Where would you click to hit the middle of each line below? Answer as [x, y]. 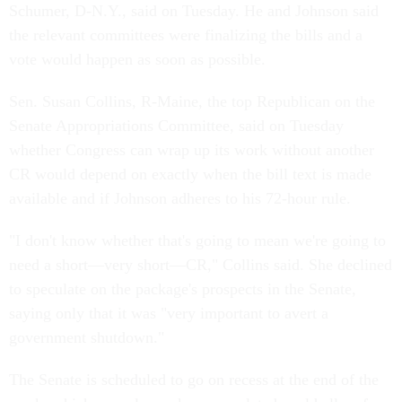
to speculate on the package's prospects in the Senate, [183, 289]
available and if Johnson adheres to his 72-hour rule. [182, 199]
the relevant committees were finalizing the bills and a [186, 35]
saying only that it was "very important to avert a [169, 314]
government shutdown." [89, 338]
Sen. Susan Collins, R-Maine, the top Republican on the [192, 102]
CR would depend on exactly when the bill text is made [190, 175]
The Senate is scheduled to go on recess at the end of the [194, 380]
